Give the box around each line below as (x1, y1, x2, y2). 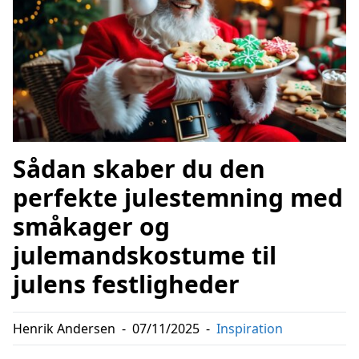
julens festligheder (13, 268, 240, 301)
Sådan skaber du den (13, 152, 265, 186)
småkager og (13, 210, 170, 244)
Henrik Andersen (13, 320, 115, 338)
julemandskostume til (13, 239, 276, 272)
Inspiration (216, 320, 283, 338)
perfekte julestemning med (13, 181, 343, 215)
